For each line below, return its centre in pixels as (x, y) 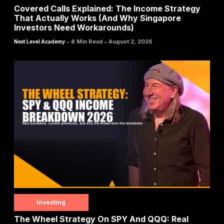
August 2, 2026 (130, 42)
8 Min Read (87, 42)
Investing (51, 202)
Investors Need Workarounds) (74, 28)
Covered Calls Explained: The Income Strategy (107, 9)
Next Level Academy (39, 42)
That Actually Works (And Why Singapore (97, 18)
